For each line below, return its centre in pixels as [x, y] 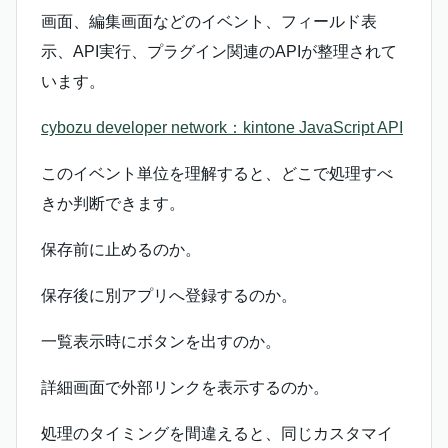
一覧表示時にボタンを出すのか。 [161, 342]
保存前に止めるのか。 [121, 250]
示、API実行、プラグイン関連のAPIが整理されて [219, 52]
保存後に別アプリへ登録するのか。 [169, 296]
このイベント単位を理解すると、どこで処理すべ [217, 174]
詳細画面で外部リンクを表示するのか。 [185, 388]
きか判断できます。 [113, 204]
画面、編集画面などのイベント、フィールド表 [209, 22]
